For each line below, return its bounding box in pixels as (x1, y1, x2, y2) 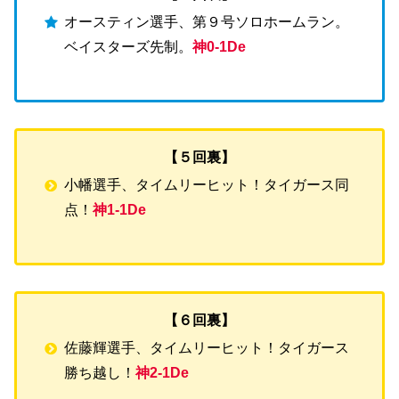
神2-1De (135, 364, 190, 380)
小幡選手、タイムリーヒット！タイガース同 (64, 177, 350, 193)
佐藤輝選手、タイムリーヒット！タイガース (64, 339, 350, 355)
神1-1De (93, 202, 147, 218)
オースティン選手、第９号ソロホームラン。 (64, 14, 350, 30)
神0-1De (192, 39, 247, 55)
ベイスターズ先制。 (64, 39, 193, 55)
